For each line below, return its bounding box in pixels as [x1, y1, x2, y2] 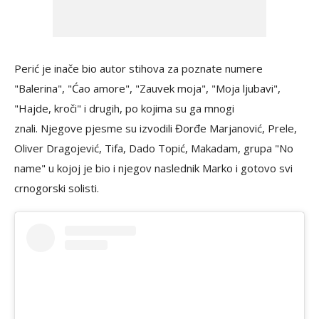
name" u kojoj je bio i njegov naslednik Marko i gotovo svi [14, 161, 293, 176]
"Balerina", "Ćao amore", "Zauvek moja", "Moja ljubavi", [14, 81, 281, 96]
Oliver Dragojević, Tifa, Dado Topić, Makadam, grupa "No [14, 141, 293, 156]
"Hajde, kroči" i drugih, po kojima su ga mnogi [14, 101, 234, 116]
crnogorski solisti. [14, 181, 99, 196]
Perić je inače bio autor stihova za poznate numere [14, 61, 263, 76]
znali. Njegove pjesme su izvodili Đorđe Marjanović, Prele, [14, 121, 297, 136]
